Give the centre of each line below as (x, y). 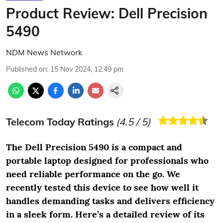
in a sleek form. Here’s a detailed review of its (105, 214)
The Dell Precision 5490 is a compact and (94, 147)
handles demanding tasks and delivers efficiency (110, 201)
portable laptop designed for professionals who (107, 161)
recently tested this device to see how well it (102, 187)
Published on (26, 69)
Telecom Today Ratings (60, 122)
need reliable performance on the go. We (93, 174)
